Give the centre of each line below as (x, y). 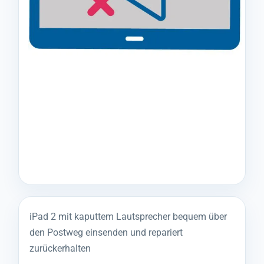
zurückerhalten (60, 248)
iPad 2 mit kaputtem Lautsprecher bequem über (128, 217)
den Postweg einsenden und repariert (106, 232)
